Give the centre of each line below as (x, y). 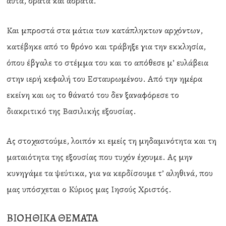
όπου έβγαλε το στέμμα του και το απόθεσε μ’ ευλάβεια (108, 63)
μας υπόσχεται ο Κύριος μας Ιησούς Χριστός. (89, 189)
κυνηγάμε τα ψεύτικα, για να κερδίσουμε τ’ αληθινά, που (110, 173)
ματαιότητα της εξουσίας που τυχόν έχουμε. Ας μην (100, 157)
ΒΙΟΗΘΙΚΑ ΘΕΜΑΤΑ (52, 218)
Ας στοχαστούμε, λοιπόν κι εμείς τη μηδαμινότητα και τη (112, 141)
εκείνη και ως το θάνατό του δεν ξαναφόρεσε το (93, 95)
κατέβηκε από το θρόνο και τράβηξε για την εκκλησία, (106, 46)
